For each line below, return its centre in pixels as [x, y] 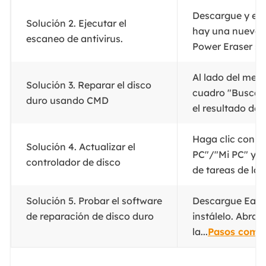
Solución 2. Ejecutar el [76, 23]
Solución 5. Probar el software [94, 200]
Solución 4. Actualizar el [80, 146]
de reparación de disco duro [92, 216]
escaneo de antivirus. [75, 38]
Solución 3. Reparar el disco [88, 85]
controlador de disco [74, 162]
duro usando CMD [68, 100]
